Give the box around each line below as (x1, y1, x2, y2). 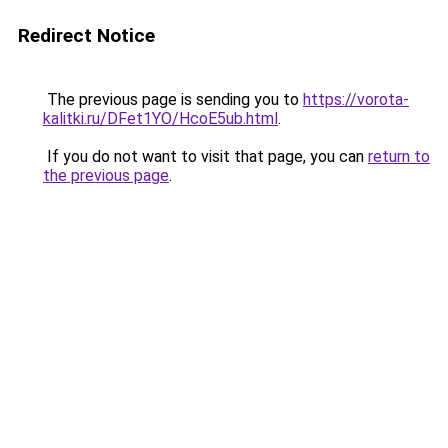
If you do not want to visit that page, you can (43, 147, 368, 166)
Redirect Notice (18, 24, 155, 47)
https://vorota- (303, 90, 409, 109)
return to (368, 147, 430, 166)
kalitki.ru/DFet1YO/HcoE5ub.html (43, 109, 278, 128)
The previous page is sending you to (43, 90, 303, 109)
